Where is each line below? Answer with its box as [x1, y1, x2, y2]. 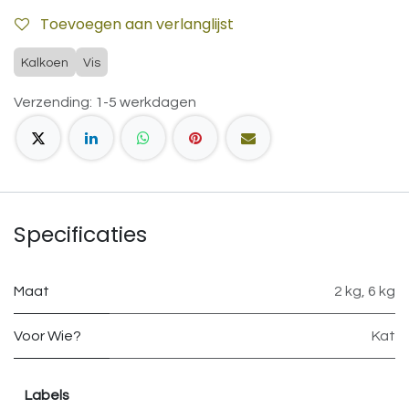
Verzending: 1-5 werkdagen [14, 95, 196, 110]
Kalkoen [21, 57, 68, 69]
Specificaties [14, 219, 147, 250]
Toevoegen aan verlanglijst [40, 14, 234, 35]
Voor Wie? [14, 329, 81, 344]
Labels [25, 388, 69, 404]
